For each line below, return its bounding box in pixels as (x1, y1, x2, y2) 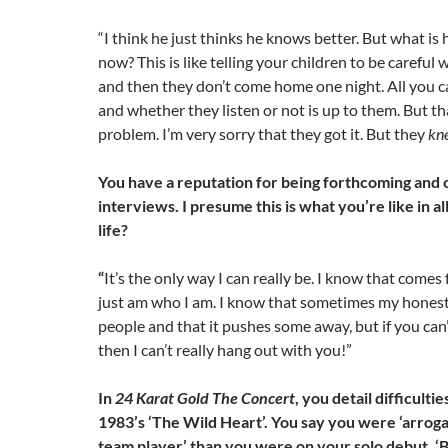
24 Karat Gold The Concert (115, 388, 295, 408)
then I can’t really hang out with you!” (98, 340, 352, 360)
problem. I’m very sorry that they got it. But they (98, 124, 428, 144)
